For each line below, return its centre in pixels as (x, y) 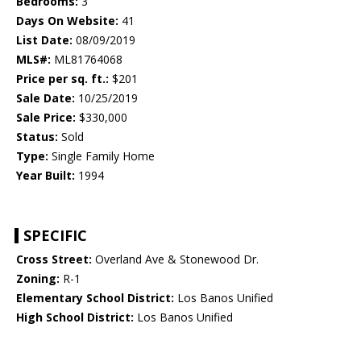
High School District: (75, 317)
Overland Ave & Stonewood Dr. (175, 259)
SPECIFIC (55, 236)
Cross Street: (54, 259)
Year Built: (46, 176)
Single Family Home (102, 156)
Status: (37, 137)
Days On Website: (67, 21)
